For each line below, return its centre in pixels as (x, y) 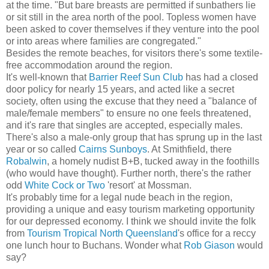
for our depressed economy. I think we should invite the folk (131, 221)
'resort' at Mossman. (148, 185)
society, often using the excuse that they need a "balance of (131, 101)
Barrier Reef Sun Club (136, 77)
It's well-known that (47, 77)
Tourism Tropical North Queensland (102, 233)
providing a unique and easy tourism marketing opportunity (130, 209)
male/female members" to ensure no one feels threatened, (128, 113)
